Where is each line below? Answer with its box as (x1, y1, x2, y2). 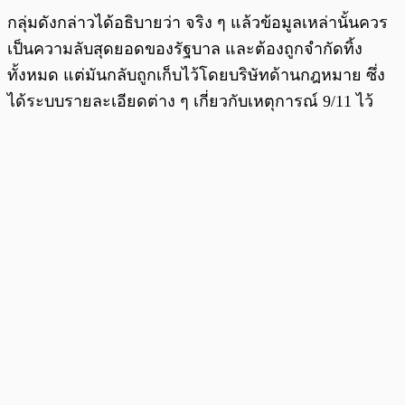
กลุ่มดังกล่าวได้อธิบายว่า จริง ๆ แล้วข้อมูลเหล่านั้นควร (7, 13, 388, 32)
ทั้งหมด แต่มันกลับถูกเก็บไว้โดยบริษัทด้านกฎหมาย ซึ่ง (7, 65, 385, 84)
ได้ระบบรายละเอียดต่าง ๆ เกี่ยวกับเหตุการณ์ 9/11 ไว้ (7, 91, 373, 110)
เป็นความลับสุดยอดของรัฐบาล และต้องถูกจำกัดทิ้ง (7, 39, 363, 58)
